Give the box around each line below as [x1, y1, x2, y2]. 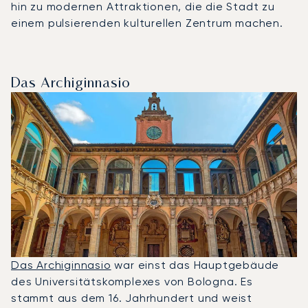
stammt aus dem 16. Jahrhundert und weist [11, 291, 252, 305]
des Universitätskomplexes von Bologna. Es [11, 274, 253, 288]
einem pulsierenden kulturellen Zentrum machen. [11, 16, 283, 30]
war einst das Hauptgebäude [111, 258, 280, 272]
